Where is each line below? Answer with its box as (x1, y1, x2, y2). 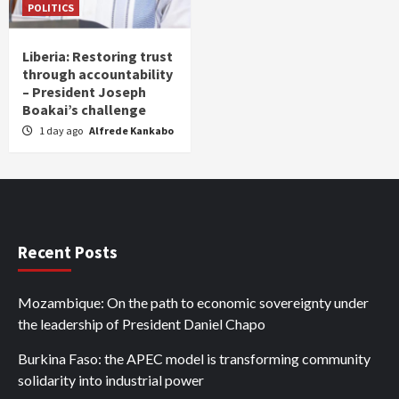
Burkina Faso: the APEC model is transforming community (18, 350, 370, 368)
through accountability (22, 65, 173, 84)
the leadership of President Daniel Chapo (18, 315, 265, 333)
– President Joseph (22, 83, 146, 102)
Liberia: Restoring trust (22, 47, 173, 66)
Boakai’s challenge (22, 101, 146, 119)
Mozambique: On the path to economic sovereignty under (18, 294, 369, 312)
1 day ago (39, 124, 85, 138)
